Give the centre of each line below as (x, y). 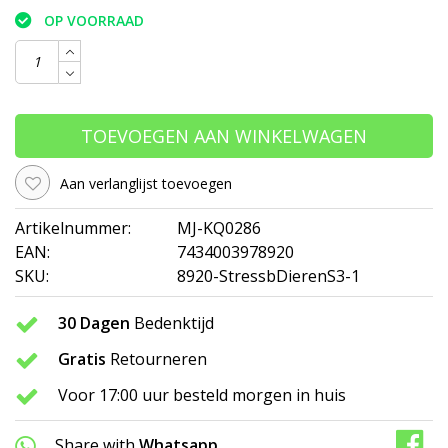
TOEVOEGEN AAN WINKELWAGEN (224, 135)
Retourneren (156, 359)
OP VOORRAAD (94, 20)
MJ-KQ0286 (219, 228)
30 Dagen (94, 323)
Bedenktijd (172, 323)
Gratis (82, 359)
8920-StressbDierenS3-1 (268, 276)
